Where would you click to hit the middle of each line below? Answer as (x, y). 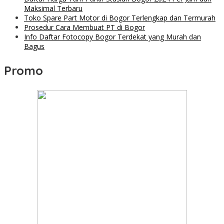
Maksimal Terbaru (53, 8)
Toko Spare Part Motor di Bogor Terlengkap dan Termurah (120, 18)
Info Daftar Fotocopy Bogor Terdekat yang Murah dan (112, 37)
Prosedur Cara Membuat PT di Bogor (84, 27)
